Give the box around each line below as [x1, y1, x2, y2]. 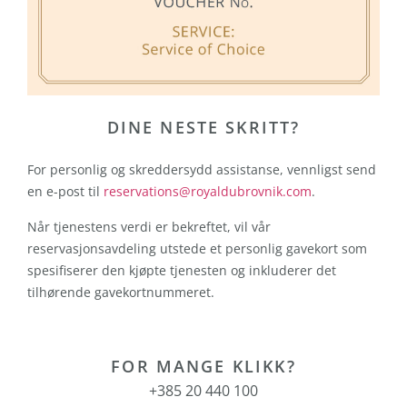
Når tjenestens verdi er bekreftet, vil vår [27, 217, 271, 235]
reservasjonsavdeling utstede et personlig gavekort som [27, 239, 367, 257]
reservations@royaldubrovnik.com [104, 183, 312, 201]
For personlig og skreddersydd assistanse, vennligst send [27, 161, 376, 179]
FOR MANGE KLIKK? [111, 355, 296, 378]
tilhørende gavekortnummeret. [27, 283, 214, 301]
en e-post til [27, 183, 104, 201]
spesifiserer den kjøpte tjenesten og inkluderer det [27, 261, 336, 279]
